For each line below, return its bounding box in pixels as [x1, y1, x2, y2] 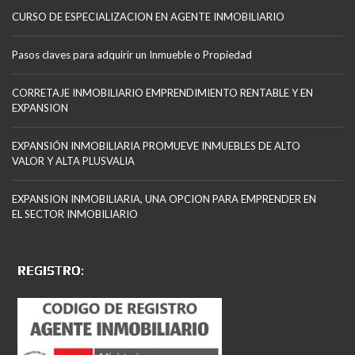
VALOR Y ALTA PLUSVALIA [12, 155, 135, 168]
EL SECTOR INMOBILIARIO [12, 208, 138, 221]
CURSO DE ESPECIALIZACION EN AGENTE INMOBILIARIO [12, 10, 284, 24]
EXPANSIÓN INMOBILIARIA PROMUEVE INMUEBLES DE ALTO [12, 139, 300, 153]
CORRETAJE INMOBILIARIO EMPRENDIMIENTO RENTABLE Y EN [12, 86, 313, 100]
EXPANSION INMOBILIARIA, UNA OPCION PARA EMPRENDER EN [12, 193, 316, 206]
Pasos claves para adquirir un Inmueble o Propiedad [12, 48, 252, 62]
